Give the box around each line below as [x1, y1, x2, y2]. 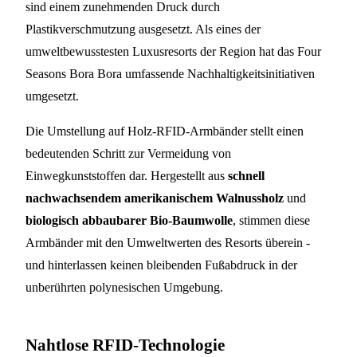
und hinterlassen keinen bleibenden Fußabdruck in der [25, 257, 297, 272]
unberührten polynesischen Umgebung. [25, 280, 223, 294]
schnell [228, 168, 265, 182]
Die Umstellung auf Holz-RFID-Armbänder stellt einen [25, 124, 304, 138]
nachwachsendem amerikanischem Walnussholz [25, 190, 284, 205]
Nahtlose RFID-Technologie [25, 335, 225, 354]
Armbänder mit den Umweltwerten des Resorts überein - [25, 235, 310, 249]
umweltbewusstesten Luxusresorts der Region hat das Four [25, 44, 321, 58]
